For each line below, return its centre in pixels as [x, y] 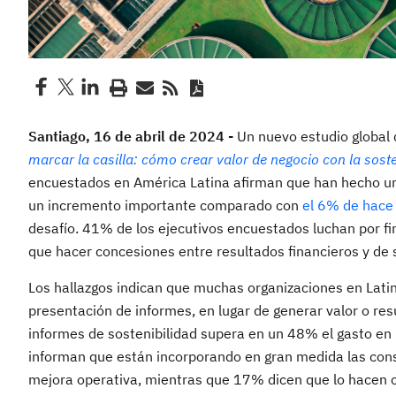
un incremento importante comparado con [165, 205]
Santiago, [61, 136]
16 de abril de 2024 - [165, 136]
